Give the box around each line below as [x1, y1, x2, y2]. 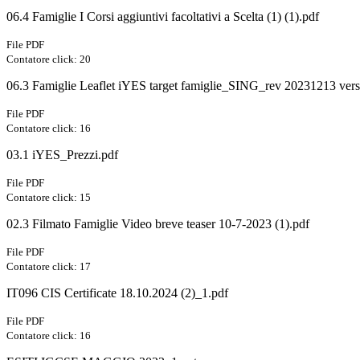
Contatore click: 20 [6, 53, 91, 66]
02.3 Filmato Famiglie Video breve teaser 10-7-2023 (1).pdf [6, 217, 309, 231]
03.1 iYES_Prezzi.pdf [6, 148, 118, 162]
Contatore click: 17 [6, 260, 91, 273]
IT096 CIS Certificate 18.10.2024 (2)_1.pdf [6, 286, 228, 301]
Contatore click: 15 [6, 191, 91, 204]
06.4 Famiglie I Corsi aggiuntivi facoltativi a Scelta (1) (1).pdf [6, 10, 319, 24]
